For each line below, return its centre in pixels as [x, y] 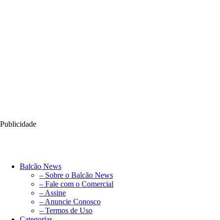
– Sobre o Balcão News [76, 175]
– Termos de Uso [66, 210]
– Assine [53, 192]
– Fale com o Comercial [76, 184]
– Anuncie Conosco [70, 201]
